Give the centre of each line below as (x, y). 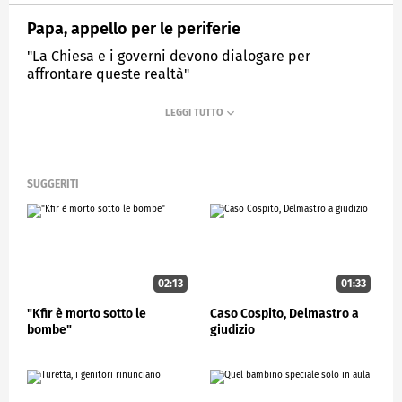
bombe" (49, 329)
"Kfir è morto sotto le (87, 313)
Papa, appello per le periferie (134, 28)
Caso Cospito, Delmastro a (284, 313)
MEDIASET (68, 117)
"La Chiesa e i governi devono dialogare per (169, 56)
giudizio (232, 329)
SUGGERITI (53, 184)
